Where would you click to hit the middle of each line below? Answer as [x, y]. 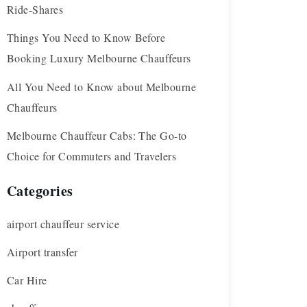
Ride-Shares [35, 10]
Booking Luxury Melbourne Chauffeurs [99, 58]
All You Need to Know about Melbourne [102, 86]
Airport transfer [42, 251]
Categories [40, 191]
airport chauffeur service [63, 223]
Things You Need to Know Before [86, 38]
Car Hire [27, 280]
